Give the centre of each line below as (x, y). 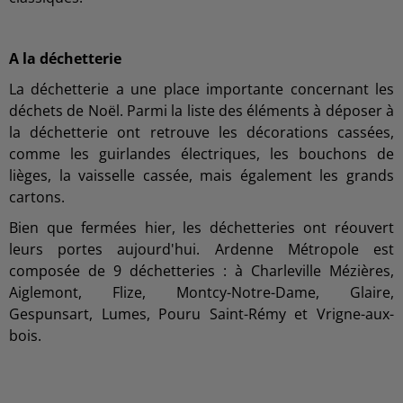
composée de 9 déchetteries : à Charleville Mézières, (201, 270)
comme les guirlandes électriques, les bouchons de (201, 153)
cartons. (37, 197)
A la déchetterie (65, 58)
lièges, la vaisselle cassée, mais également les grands (201, 175)
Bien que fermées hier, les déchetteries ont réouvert (201, 227)
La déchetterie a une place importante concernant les (201, 89)
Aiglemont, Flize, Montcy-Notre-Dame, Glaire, (201, 292)
